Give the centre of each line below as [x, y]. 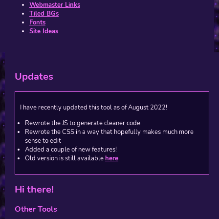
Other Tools [36, 209]
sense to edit [43, 141]
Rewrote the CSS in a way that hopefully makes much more [109, 132]
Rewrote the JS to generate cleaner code [83, 123]
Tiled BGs [44, 14]
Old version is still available [65, 158]
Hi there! [34, 189]
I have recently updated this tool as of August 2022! [94, 108]
